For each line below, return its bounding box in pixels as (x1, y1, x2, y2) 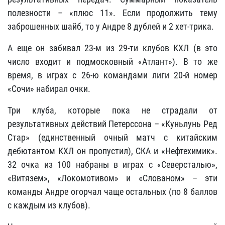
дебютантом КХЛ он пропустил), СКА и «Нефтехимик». (8, 146, 217, 156)
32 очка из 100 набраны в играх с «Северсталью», (8, 159, 217, 170)
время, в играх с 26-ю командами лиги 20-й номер (8, 70, 217, 80)
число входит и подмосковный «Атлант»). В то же (8, 56, 217, 67)
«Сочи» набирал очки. (8, 83, 90, 94)
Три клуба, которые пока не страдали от (8, 105, 217, 116)
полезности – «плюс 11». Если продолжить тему (8, 8, 217, 18)
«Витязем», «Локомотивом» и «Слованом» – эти (8, 173, 217, 183)
